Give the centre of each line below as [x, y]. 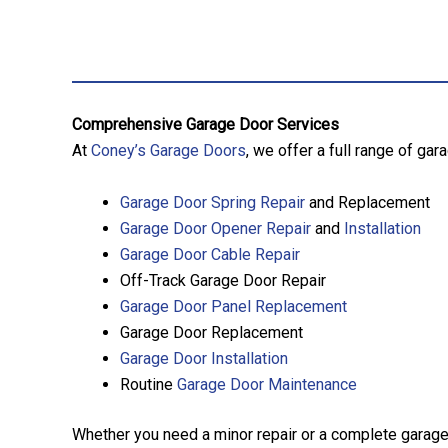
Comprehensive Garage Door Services [205, 125]
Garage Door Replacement [211, 332]
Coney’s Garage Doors [168, 151]
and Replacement [367, 202]
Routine [148, 384]
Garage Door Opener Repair [215, 228]
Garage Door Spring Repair [212, 202]
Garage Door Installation [204, 358]
